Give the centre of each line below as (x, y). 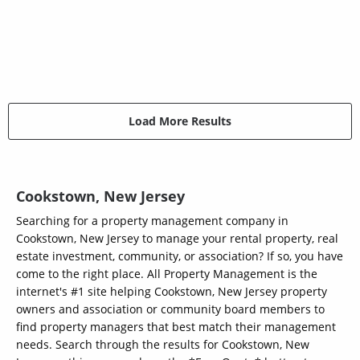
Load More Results (180, 121)
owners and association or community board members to (170, 309)
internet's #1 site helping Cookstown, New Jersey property (172, 291)
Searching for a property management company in (152, 220)
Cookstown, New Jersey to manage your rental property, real (177, 238)
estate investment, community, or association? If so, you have (180, 256)
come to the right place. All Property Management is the (167, 273)
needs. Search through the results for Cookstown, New (163, 344)
